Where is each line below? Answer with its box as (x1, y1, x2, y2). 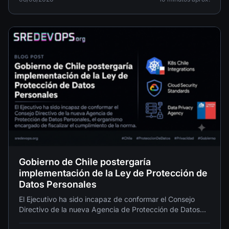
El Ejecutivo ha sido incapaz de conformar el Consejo (19, 195, 195, 204)
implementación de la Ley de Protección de (19, 168, 208, 179)
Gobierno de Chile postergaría (19, 156, 151, 168)
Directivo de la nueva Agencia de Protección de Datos (19, 205, 200, 214)
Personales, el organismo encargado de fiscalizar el (19, 215, 190, 224)
